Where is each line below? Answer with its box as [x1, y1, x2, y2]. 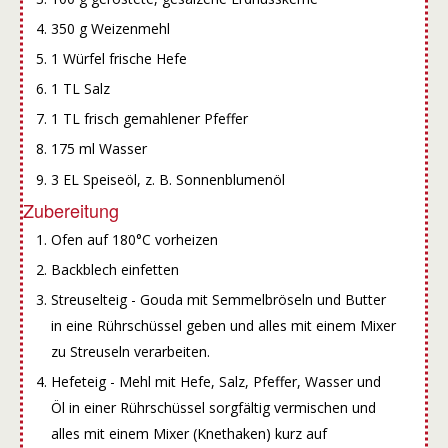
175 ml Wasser [50, 139, 147, 159]
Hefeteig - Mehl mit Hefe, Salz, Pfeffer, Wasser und [50, 372, 381, 392]
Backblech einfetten [50, 259, 179, 279]
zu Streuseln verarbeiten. [50, 341, 210, 361]
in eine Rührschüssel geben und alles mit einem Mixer [50, 315, 396, 335]
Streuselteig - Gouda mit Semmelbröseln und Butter [50, 289, 386, 309]
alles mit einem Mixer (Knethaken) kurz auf [50, 424, 327, 444]
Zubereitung [23, 196, 119, 223]
